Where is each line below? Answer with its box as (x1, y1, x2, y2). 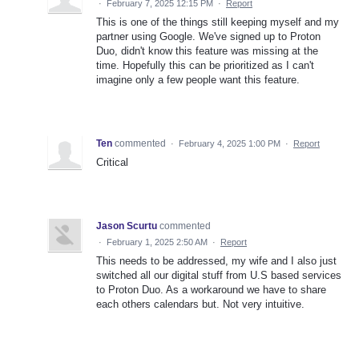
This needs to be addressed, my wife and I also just (96, 255, 337, 268)
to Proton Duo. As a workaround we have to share (96, 284, 326, 296)
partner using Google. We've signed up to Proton (96, 30, 321, 43)
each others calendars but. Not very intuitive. (96, 298, 305, 311)
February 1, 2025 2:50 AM (107, 237, 208, 248)
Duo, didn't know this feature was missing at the (96, 45, 318, 58)
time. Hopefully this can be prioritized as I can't (96, 59, 314, 72)
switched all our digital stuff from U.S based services (96, 269, 341, 282)
